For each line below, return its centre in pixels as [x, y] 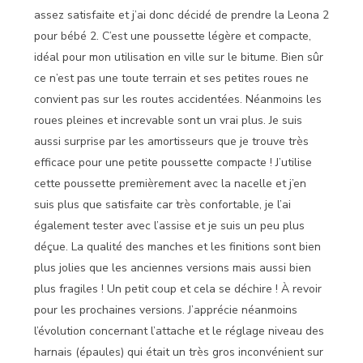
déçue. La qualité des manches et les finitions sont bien [177, 247]
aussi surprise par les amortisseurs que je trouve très [171, 142]
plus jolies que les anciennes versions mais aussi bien [173, 268]
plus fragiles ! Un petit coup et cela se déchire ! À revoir [178, 289]
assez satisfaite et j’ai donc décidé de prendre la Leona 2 [181, 15]
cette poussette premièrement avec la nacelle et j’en [170, 184]
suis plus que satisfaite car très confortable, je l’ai [162, 205]
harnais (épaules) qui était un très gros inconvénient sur [179, 352]
